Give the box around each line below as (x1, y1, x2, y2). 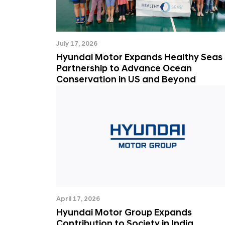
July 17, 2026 (56, 40, 97, 48)
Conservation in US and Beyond (56, 74, 196, 85)
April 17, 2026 (56, 195, 100, 203)
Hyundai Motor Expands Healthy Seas (56, 52, 222, 63)
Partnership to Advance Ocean (56, 63, 192, 74)
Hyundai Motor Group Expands (56, 207, 192, 218)
